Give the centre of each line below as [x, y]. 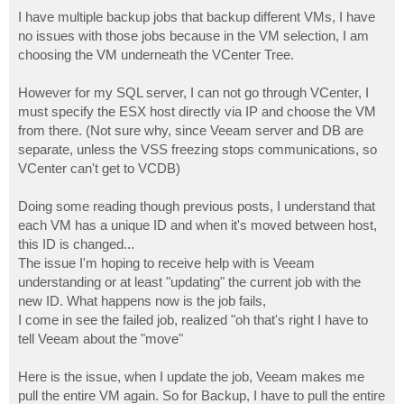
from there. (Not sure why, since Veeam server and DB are [191, 130]
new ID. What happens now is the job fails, [142, 300]
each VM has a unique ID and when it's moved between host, [197, 225]
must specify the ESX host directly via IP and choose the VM [197, 111]
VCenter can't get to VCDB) [99, 168]
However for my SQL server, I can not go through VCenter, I [193, 92]
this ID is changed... [76, 243]
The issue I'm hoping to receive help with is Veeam [166, 262]
